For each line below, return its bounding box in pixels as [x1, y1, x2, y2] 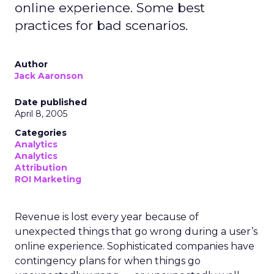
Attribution [15, 162, 67, 173]
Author [15, 59, 48, 70]
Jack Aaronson [15, 70, 83, 81]
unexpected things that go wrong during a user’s [15, 226, 257, 237]
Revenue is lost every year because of [15, 211, 199, 223]
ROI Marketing [15, 174, 81, 185]
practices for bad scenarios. [15, 18, 188, 33]
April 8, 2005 [15, 108, 67, 119]
